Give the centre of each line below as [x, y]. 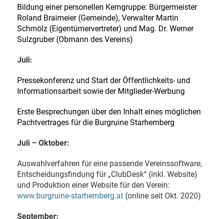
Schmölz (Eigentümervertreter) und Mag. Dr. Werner [105, 28]
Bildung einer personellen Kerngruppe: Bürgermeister [107, 7]
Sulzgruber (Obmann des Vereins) [75, 39]
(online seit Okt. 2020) [162, 196]
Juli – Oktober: [43, 143]
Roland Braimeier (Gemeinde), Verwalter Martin [98, 18]
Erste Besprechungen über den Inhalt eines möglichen [109, 111]
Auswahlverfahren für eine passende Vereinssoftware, [109, 163]
